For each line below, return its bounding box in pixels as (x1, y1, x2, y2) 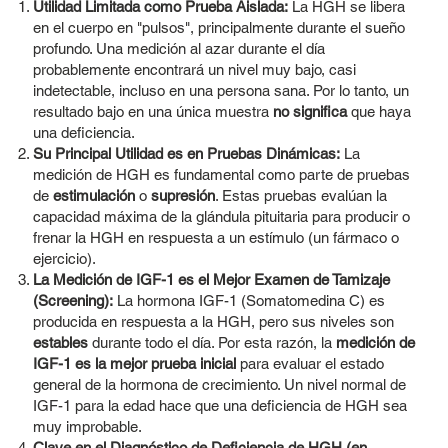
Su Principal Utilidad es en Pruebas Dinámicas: (32, 145, 340, 163)
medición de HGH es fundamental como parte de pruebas (32, 166, 410, 184)
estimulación (52, 187, 135, 205)
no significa (272, 103, 347, 121)
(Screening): (32, 292, 113, 310)
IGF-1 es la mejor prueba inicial (32, 355, 236, 373)
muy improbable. (32, 418, 142, 436)
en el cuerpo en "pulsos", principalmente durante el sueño (32, 19, 405, 37)
